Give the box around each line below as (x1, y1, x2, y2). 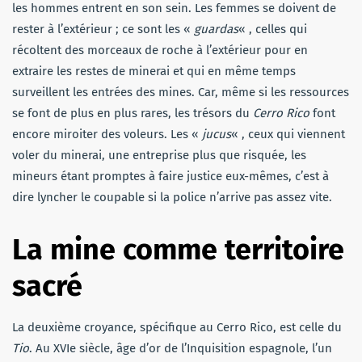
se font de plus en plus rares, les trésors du (12, 105, 253, 120)
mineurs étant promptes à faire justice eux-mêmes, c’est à (12, 168, 329, 183)
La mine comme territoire (12, 231, 344, 267)
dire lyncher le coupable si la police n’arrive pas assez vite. (12, 189, 332, 204)
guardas (194, 21, 238, 36)
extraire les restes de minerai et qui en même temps (12, 63, 296, 78)
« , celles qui (238, 21, 307, 36)
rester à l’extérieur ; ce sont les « (12, 21, 194, 36)
